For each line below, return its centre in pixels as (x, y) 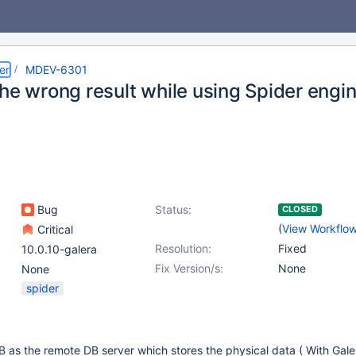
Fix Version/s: (189, 268)
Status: (173, 209)
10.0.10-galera (59, 249)
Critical (54, 229)
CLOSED (300, 209)
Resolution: (183, 248)
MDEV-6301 (56, 70)
